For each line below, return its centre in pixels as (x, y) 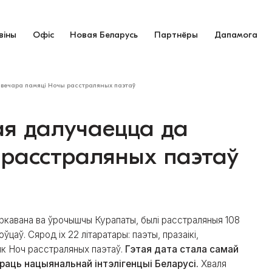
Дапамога (236, 35)
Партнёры (176, 35)
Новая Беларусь (104, 35)
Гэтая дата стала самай (182, 249)
